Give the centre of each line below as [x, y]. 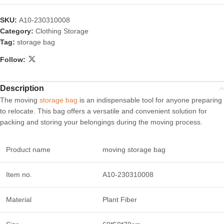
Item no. [19, 175]
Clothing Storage [62, 31]
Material [19, 200]
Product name [28, 150]
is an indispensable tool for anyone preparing [150, 100]
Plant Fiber [119, 200]
